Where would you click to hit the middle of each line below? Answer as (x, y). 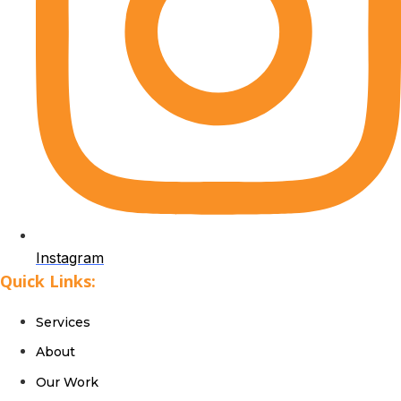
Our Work (67, 382)
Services (63, 322)
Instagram (70, 257)
